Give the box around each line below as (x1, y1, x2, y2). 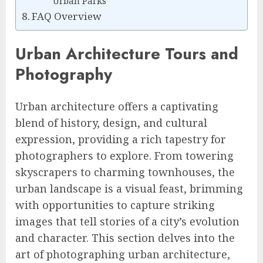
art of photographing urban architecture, (15, 247, 230, 261)
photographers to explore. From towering (15, 148, 234, 163)
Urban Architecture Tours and (15, 42, 238, 66)
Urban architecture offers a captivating (15, 99, 218, 113)
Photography (15, 63, 112, 86)
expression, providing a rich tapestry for (15, 131, 226, 146)
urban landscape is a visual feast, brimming (15, 181, 243, 195)
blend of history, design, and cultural (15, 115, 207, 130)
